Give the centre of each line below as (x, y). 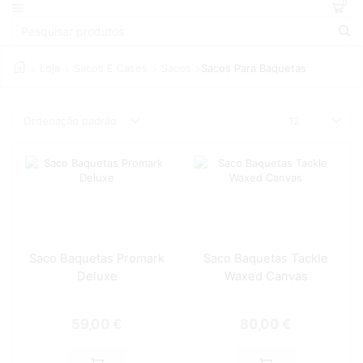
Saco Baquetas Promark (97, 259)
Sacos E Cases (111, 68)
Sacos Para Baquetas (254, 68)
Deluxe (97, 277)
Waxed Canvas (266, 277)
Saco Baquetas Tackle (266, 259)
